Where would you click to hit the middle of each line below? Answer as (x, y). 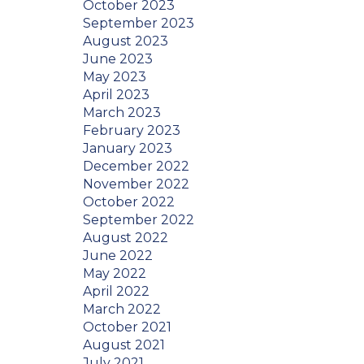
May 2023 (115, 77)
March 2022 (122, 309)
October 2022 (129, 202)
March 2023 (122, 113)
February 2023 (132, 130)
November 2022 (136, 184)
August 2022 (126, 238)
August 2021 (124, 345)
